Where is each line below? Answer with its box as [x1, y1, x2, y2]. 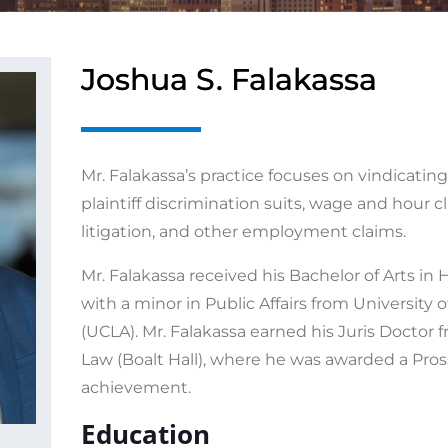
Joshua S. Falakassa [80, 61, 377, 98]
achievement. [80, 378, 191, 397]
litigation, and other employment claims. [80, 222, 406, 241]
